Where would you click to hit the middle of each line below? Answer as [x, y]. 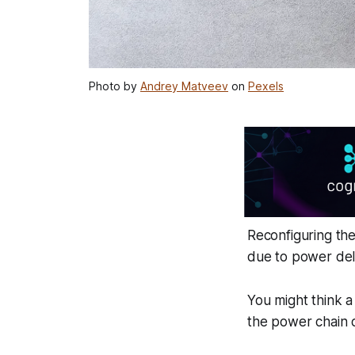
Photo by [115, 86]
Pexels [266, 86]
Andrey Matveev [184, 86]
